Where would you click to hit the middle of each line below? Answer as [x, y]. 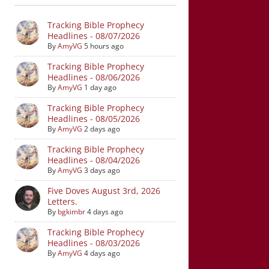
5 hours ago [104, 46]
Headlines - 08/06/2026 [93, 77]
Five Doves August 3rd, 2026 [104, 191]
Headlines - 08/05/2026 [93, 119]
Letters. [62, 201]
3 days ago [102, 170]
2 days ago [102, 129]
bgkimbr [71, 212]
